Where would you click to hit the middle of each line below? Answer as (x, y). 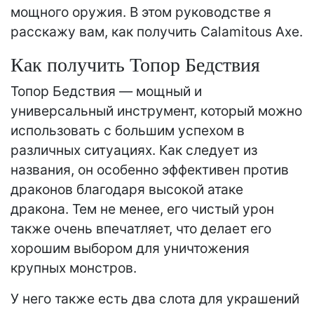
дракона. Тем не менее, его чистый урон (142, 209)
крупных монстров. (74, 268)
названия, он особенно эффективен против (150, 170)
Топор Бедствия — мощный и (106, 91)
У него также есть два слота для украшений (155, 299)
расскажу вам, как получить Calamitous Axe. (157, 32)
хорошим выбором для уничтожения (130, 248)
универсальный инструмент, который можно (156, 111)
